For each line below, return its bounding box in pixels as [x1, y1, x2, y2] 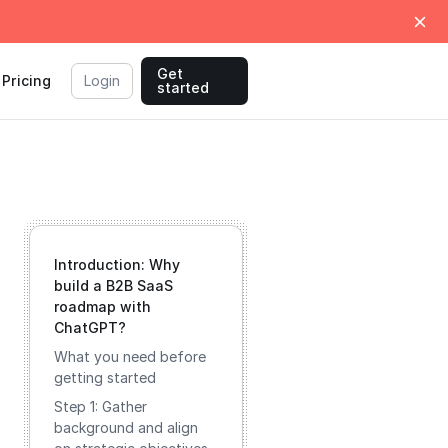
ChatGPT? [54, 319, 126, 336]
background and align [54, 419, 198, 436]
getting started [54, 369, 156, 386]
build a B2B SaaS [54, 277, 173, 294]
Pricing [2, 72, 52, 89]
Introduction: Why [54, 256, 180, 273]
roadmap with [54, 298, 151, 315]
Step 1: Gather [54, 398, 147, 415]
